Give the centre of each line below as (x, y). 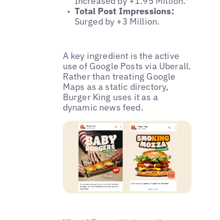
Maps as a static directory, (116, 87)
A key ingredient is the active (121, 56)
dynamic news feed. (103, 108)
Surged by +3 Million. (117, 21)
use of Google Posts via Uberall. (127, 66)
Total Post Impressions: (124, 11)
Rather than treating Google (119, 77)
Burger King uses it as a (110, 97)
